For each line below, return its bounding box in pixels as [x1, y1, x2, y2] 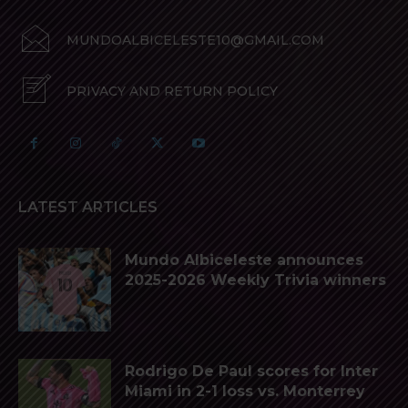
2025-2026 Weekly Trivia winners [125, 270, 386, 289]
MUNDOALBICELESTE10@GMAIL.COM [66, 31, 324, 48]
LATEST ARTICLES [18, 198, 158, 216]
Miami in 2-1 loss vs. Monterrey [125, 382, 365, 400]
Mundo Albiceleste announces [125, 250, 363, 269]
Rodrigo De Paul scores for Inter [125, 362, 378, 380]
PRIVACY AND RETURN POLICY [66, 82, 278, 99]
